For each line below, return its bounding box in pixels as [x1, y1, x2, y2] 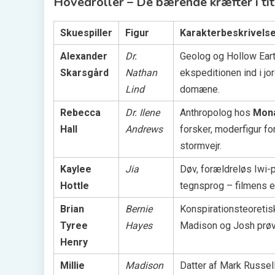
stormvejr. [180, 139, 222, 152]
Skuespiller [60, 26, 112, 39]
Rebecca [60, 106, 101, 118]
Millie [60, 259, 85, 271]
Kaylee [60, 163, 91, 175]
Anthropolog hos [180, 106, 253, 118]
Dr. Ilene [125, 106, 160, 118]
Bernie [125, 203, 152, 215]
